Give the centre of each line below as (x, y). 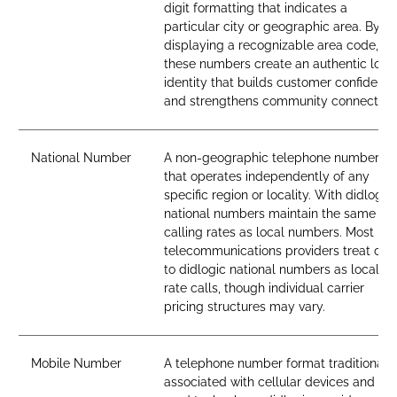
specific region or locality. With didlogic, (280, 195)
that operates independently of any (267, 176)
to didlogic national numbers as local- (274, 269)
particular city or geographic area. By (272, 27)
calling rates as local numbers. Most (269, 232)
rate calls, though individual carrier (264, 288)
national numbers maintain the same (270, 214)
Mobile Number (76, 363)
